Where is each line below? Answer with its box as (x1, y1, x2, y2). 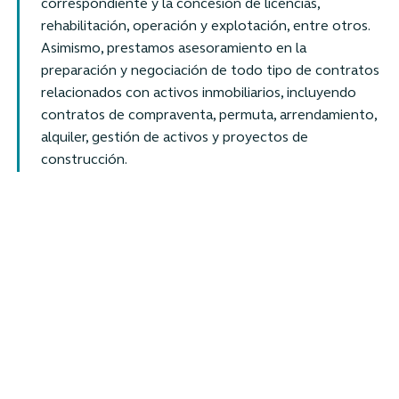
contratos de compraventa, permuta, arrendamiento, (40, 108, 377, 123)
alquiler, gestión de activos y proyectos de (40, 130, 308, 145)
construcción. (40, 152, 127, 167)
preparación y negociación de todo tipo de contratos (40, 63, 379, 78)
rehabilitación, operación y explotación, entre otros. (40, 19, 370, 34)
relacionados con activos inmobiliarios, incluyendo (40, 85, 356, 101)
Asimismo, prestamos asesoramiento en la (40, 41, 306, 56)
